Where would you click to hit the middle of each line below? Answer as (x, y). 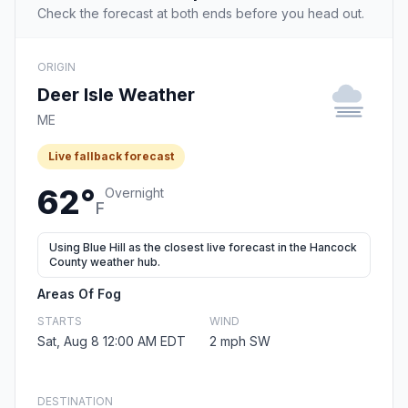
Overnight (134, 193)
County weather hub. (105, 262)
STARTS (60, 321)
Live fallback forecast (111, 157)
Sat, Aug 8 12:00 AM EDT (112, 342)
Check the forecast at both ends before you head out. (201, 14)
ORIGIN (56, 67)
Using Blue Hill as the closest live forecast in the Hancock (203, 248)
